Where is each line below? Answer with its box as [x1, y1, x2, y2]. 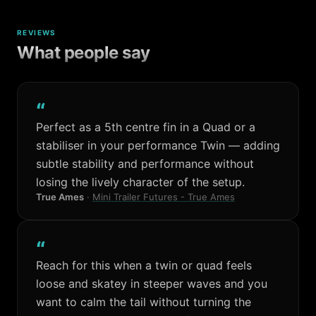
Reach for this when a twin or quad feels [36, 257, 252, 272]
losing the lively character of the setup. [36, 174, 245, 189]
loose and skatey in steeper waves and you [36, 276, 267, 291]
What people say [17, 42, 150, 63]
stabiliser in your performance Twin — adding [36, 138, 280, 152]
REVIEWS [17, 28, 56, 37]
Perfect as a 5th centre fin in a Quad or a [36, 119, 255, 134]
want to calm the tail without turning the [36, 294, 251, 309]
